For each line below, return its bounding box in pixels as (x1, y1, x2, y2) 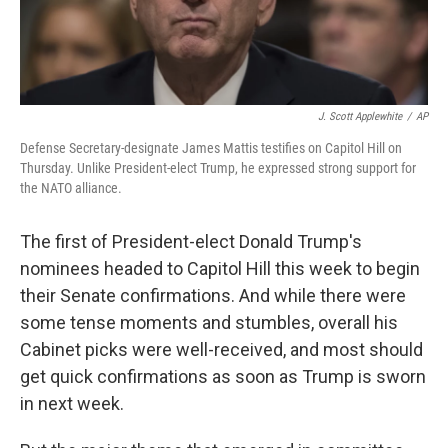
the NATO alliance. (20, 180, 122, 197)
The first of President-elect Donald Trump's (20, 231, 362, 253)
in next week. (20, 393, 124, 415)
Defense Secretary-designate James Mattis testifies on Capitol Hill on (20, 140, 402, 157)
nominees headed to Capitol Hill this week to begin (20, 258, 420, 280)
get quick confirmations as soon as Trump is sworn (20, 366, 426, 388)
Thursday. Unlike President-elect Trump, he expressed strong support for (20, 160, 416, 177)
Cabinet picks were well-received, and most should (20, 339, 423, 361)
